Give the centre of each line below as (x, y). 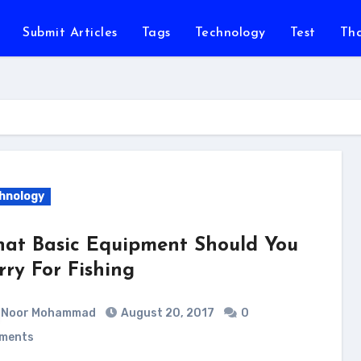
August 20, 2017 (167, 313)
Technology (230, 33)
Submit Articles (70, 33)
